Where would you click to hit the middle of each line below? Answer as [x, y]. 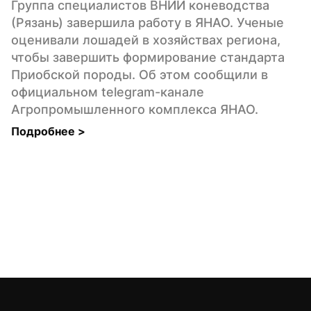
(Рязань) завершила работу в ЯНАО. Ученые [148, 22]
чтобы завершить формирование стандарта [148, 57]
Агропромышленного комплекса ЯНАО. [135, 109]
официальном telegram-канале [108, 92]
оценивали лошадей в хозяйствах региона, [146, 40]
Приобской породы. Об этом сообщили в [140, 74]
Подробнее [44, 131]
